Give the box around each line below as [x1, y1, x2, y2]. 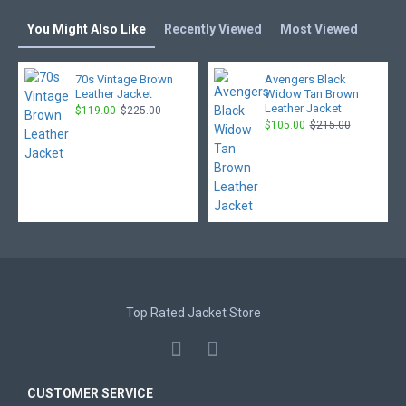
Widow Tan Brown [264, 87, 359, 101]
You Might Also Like [27, 22, 146, 36]
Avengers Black [264, 72, 346, 86]
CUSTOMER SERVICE [27, 386, 153, 401]
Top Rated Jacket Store [126, 305, 262, 320]
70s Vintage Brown [74, 72, 173, 86]
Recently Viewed [164, 22, 262, 36]
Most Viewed [280, 22, 358, 36]
